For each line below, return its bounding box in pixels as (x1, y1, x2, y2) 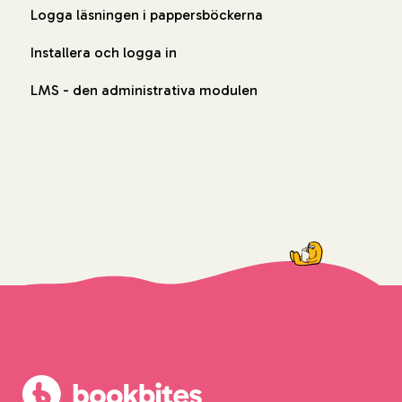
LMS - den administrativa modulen (31, 82, 258, 100)
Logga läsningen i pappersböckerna (31, 6, 263, 24)
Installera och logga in (31, 44, 177, 62)
